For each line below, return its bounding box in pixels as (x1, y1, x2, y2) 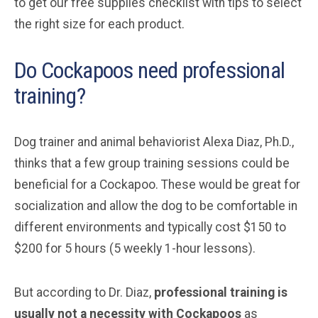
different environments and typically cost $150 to (14, 219, 286, 234)
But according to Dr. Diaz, (14, 285, 154, 300)
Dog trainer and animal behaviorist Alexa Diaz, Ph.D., (14, 134, 294, 149)
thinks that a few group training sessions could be (14, 155, 290, 170)
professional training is (154, 285, 287, 300)
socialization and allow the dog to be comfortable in (14, 198, 297, 213)
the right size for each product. (14, 16, 185, 31)
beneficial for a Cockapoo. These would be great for (14, 177, 300, 192)
